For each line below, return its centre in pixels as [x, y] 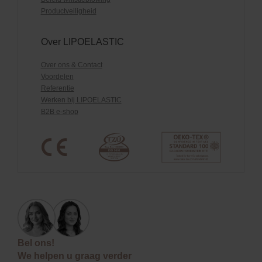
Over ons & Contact [71, 65]
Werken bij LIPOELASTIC [81, 100]
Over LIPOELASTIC [82, 42]
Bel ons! [36, 243]
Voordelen [57, 77]
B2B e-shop [59, 112]
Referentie [57, 89]
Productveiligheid [68, 11]
